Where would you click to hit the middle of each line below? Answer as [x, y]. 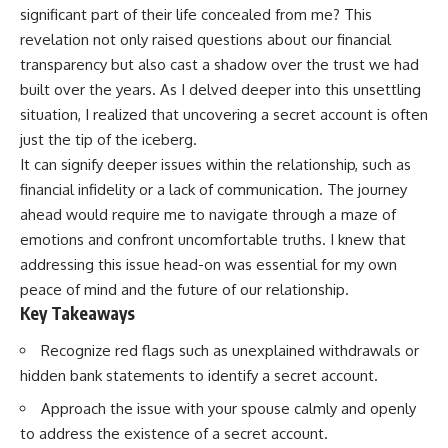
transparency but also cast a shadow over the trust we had [219, 64]
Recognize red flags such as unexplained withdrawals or [230, 351]
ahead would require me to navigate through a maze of [208, 214]
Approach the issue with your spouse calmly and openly [228, 408]
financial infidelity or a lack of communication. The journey [213, 189]
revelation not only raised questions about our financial [205, 39]
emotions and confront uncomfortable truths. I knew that [213, 239]
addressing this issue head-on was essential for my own [208, 264]
